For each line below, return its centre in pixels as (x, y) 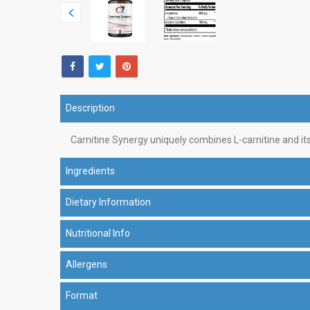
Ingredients (90, 171)
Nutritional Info (98, 233)
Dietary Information (108, 202)
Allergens (86, 264)
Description (90, 108)
